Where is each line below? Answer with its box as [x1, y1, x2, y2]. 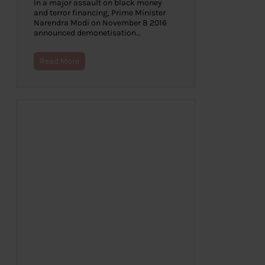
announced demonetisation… [34, 28, 141, 38]
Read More [40, 56, 79, 67]
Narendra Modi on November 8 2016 [34, 18, 167, 28]
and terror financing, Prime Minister [34, 8, 166, 18]
